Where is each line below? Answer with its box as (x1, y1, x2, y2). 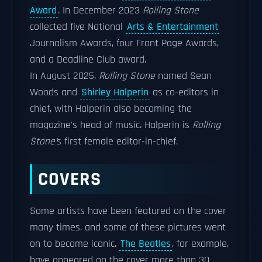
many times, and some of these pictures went (30, 221, 226, 234)
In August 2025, (30, 70, 99, 82)
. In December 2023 (58, 4, 143, 17)
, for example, (172, 237, 229, 250)
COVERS (38, 167, 101, 191)
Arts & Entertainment (127, 20, 218, 33)
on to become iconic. (30, 237, 119, 250)
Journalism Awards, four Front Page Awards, (30, 37, 219, 50)
